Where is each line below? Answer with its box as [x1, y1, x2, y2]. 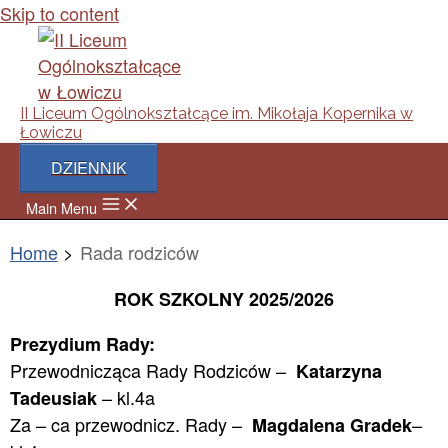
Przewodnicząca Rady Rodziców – [9, 357, 296, 383]
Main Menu [26, 197, 97, 218]
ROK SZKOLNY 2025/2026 [114, 286, 334, 312]
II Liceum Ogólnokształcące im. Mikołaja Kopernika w [20, 104, 413, 123]
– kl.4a [96, 384, 155, 410]
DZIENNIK [51, 156, 127, 179]
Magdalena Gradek [251, 412, 412, 438]
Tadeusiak [9, 385, 97, 411]
